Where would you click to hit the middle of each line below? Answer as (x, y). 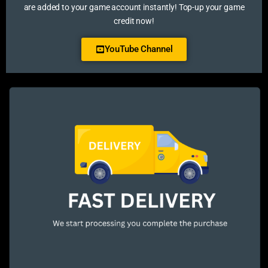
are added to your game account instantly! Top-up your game (134, 7)
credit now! (134, 21)
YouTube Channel (138, 49)
